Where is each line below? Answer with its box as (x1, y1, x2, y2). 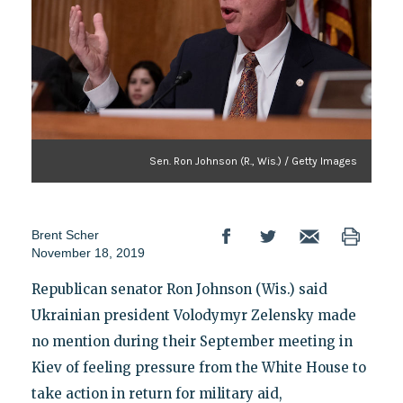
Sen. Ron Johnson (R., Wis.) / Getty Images (149, 154, 358, 167)
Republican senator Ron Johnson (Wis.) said (31, 280, 327, 298)
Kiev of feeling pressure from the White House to (31, 358, 366, 376)
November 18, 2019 (31, 245, 145, 260)
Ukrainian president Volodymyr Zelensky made (31, 306, 356, 324)
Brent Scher (31, 227, 99, 242)
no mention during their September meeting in (31, 332, 353, 350)
